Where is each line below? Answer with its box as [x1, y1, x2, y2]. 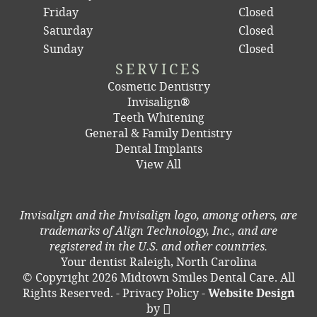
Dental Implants [115, 141, 202, 156]
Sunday [43, 41, 83, 56]
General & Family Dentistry [85, 125, 232, 140]
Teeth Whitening [113, 110, 204, 125]
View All [136, 156, 181, 171]
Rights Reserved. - [22, 285, 122, 300]
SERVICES [115, 59, 202, 78]
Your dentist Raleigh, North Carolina [60, 254, 257, 269]
